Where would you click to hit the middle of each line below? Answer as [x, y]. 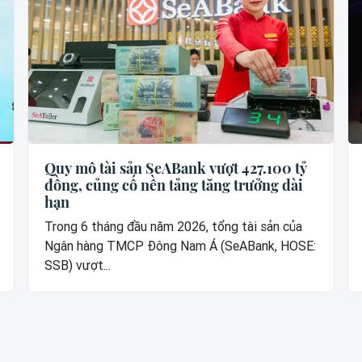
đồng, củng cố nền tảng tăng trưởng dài [174, 185]
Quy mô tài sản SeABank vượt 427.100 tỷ [176, 168]
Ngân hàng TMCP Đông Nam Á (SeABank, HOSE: [181, 246]
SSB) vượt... [78, 265]
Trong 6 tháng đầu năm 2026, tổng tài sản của [174, 226]
